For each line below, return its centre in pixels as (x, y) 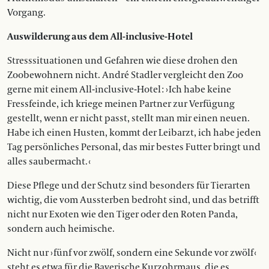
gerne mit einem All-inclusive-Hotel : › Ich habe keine (119, 90)
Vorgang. (26, 13)
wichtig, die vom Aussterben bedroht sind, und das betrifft (133, 200)
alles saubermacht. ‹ (49, 162)
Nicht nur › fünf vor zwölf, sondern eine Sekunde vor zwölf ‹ (132, 253)
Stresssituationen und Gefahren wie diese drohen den (122, 61)
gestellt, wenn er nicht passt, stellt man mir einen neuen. (128, 119)
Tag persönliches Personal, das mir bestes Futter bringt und (134, 147)
